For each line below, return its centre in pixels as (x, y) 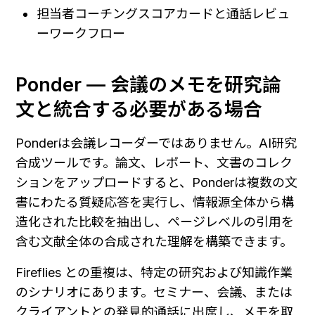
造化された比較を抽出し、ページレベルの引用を (155, 222)
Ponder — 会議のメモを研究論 (148, 85)
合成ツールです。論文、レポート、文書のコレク (154, 163)
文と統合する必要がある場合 (139, 110)
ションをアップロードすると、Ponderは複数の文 (156, 183)
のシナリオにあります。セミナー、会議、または (154, 292)
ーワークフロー (81, 33)
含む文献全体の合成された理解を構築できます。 (154, 242)
